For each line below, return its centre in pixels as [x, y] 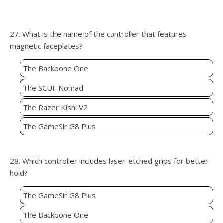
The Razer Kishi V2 [55, 107]
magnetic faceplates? [46, 46]
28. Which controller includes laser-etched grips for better [109, 161]
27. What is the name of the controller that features [98, 34]
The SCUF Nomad [53, 88]
